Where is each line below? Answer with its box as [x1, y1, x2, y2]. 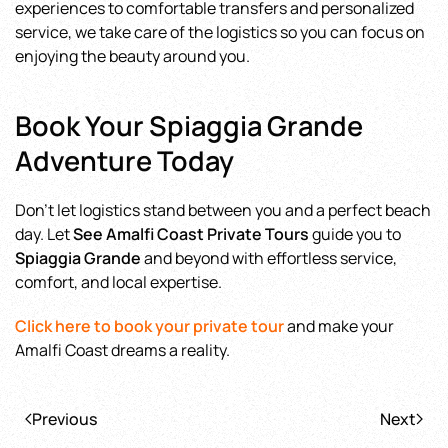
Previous [32, 408, 97, 430]
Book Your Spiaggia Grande [15, 107, 363, 144]
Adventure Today [15, 142, 234, 179]
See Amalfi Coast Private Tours [73, 223, 309, 245]
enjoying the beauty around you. [15, 45, 250, 67]
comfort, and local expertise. [15, 271, 222, 293]
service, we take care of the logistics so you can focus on [15, 21, 425, 43]
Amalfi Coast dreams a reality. [15, 339, 230, 361]
